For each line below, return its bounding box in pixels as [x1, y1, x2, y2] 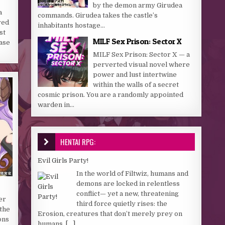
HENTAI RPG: [60, 136, 96, 147]
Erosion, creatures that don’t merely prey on [38, 209, 183, 217]
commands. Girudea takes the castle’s [38, 12, 158, 19]
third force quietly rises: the [76, 199, 168, 207]
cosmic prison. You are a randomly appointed [38, 91, 184, 98]
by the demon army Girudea [93, 2, 183, 9]
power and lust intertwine [93, 71, 177, 78]
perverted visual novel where [93, 61, 190, 68]
